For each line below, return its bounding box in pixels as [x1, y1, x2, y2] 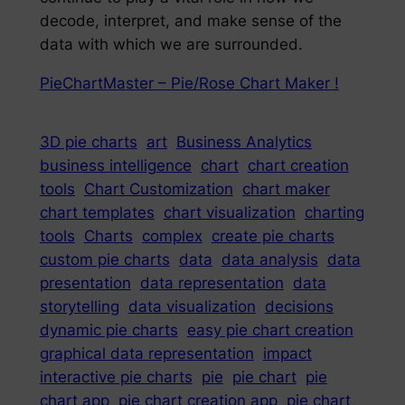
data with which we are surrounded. [39, 35, 303, 54]
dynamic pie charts [39, 321, 178, 340]
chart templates [39, 203, 155, 222]
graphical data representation [39, 344, 254, 363]
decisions [264, 297, 334, 316]
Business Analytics [175, 133, 312, 152]
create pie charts [211, 227, 334, 246]
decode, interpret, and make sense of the [39, 12, 342, 31]
